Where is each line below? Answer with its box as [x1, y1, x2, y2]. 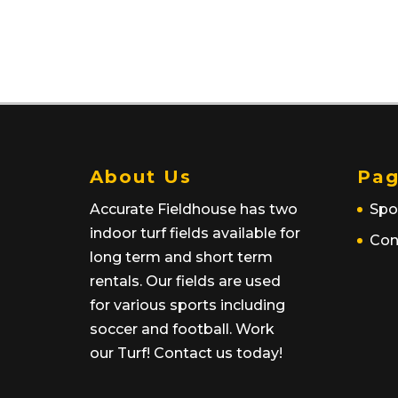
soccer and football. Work [90, 321, 275, 338]
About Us [90, 166, 192, 188]
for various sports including [90, 297, 285, 314]
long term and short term [90, 249, 273, 267]
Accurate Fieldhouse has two [90, 201, 298, 219]
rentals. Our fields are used [90, 273, 281, 291]
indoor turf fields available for [90, 225, 300, 243]
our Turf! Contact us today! [90, 345, 283, 362]
